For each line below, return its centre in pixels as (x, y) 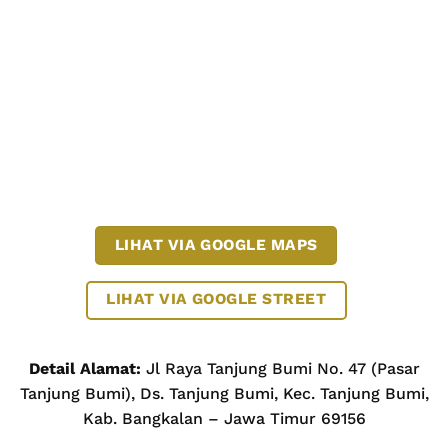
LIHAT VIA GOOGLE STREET (216, 298)
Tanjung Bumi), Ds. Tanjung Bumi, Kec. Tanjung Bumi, (224, 394)
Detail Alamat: (84, 369)
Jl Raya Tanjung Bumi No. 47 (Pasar (280, 369)
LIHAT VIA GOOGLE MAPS (216, 245)
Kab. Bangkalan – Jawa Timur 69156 (224, 419)
